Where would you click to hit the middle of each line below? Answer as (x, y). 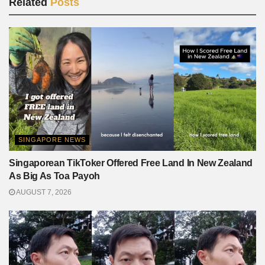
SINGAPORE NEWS (52, 140)
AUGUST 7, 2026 (43, 192)
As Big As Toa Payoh (54, 176)
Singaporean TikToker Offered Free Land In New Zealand (131, 163)
